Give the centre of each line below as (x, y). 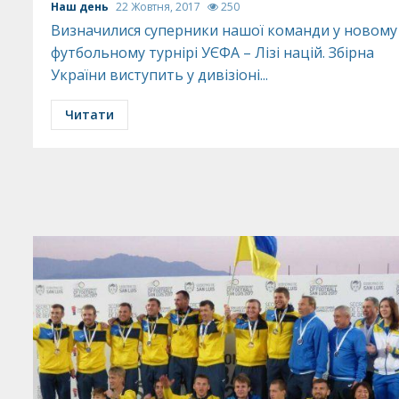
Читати (90, 114)
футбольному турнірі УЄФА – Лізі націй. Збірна (212, 53)
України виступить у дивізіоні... (159, 75)
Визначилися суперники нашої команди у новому (224, 30)
